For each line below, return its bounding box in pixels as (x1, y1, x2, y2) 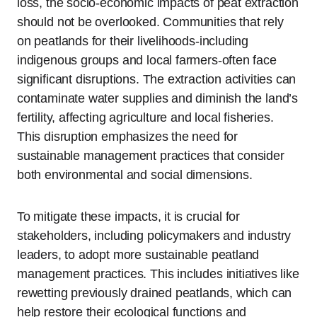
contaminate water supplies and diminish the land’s (17, 91, 299, 106)
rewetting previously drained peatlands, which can (17, 286, 292, 301)
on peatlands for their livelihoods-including (17, 34, 249, 49)
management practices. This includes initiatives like (17, 267, 299, 282)
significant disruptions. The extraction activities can (17, 72, 296, 87)
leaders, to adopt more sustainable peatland (17, 248, 260, 263)
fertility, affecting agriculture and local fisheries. (17, 110, 274, 125)
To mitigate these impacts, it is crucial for (17, 209, 241, 224)
